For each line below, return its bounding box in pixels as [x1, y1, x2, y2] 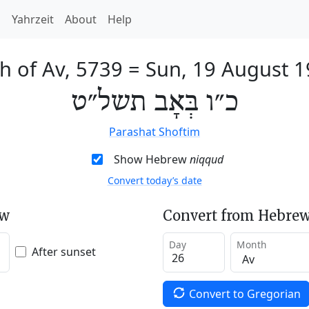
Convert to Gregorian [188, 286, 301, 301]
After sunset [32, 243, 96, 259]
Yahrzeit [12, 12, 54, 27]
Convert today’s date [107, 174, 202, 187]
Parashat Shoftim [109, 124, 200, 139]
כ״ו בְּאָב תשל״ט [70, 86, 239, 119]
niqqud [189, 152, 223, 167]
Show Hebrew [113, 152, 190, 167]
